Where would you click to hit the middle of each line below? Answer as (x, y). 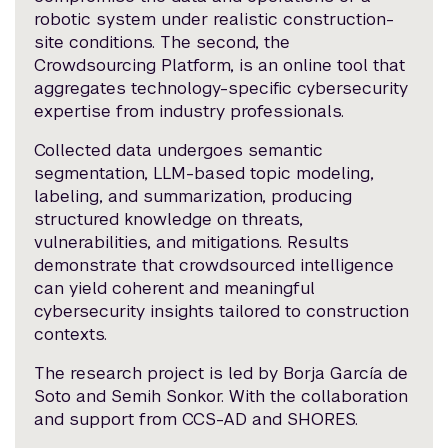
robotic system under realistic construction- (214, 18)
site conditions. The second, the (162, 41)
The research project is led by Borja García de (221, 372)
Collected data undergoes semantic (179, 149)
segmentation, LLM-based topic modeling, (204, 172)
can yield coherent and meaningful (175, 287)
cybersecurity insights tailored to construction (222, 310)
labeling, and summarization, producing (193, 195)
